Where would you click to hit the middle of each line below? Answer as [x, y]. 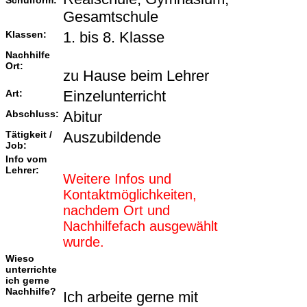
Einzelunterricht [114, 97]
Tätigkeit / [29, 135]
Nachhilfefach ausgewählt [140, 226]
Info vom [26, 159]
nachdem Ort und [116, 211]
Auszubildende [112, 138]
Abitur [83, 117]
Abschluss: [32, 114]
